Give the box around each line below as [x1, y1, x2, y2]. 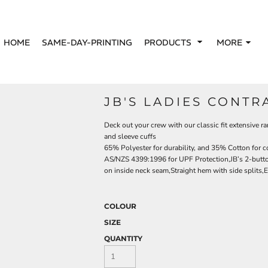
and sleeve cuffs [104, 132, 156, 141]
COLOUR [104, 202, 136, 211]
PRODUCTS [144, 36, 194, 48]
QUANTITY [104, 234, 142, 243]
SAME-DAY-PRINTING [41, 36, 132, 48]
